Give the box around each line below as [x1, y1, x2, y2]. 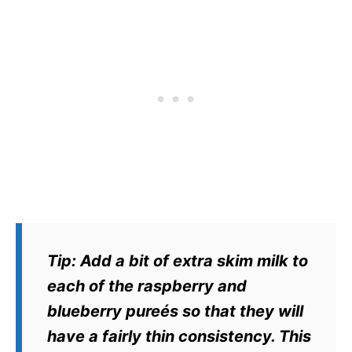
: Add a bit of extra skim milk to [71, 251, 308, 271]
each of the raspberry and [47, 277, 247, 296]
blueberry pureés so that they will [47, 302, 303, 321]
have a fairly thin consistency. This [47, 327, 311, 346]
